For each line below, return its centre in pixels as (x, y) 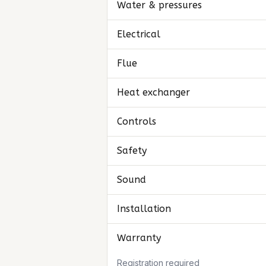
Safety (132, 151)
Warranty (139, 238)
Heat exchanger (153, 92)
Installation (144, 209)
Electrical (139, 34)
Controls (137, 121)
